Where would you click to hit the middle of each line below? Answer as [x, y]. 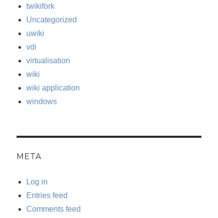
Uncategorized [52, 20]
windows [42, 102]
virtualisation [48, 61]
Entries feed [47, 196]
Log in [37, 182]
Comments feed [54, 209]
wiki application [53, 88]
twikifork [41, 6]
